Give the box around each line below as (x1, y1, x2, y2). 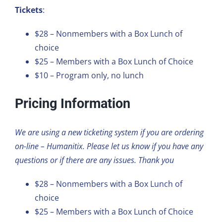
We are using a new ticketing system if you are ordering (14, 126, 204, 138)
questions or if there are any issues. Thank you (14, 154, 178, 166)
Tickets (14, 4, 43, 15)
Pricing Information (14, 96, 130, 112)
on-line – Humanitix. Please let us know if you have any (14, 140, 203, 152)
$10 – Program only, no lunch (34, 69, 144, 81)
